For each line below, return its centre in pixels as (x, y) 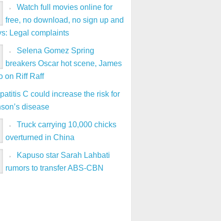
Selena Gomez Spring (55, 51)
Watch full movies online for (65, 7)
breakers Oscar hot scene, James (64, 64)
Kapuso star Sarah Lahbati (63, 155)
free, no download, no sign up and (65, 20)
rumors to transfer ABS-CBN (55, 168)
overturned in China (40, 138)
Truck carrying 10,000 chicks (67, 125)
